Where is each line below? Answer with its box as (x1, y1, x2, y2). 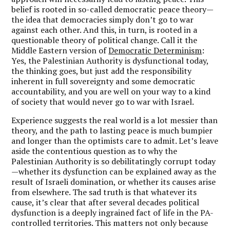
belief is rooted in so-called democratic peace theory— (11, 3, 214, 15)
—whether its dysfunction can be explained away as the (11, 165, 217, 177)
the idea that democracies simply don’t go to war (11, 13, 194, 25)
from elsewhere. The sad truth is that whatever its (11, 186, 197, 198)
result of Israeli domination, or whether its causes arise (11, 176, 216, 187)
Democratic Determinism (108, 44, 202, 56)
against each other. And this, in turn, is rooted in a (11, 24, 198, 35)
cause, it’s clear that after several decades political (11, 196, 200, 208)
